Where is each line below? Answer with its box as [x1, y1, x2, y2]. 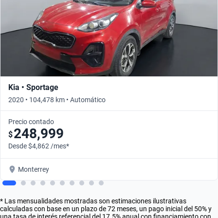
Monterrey [18, 165, 49, 173]
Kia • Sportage [8, 82, 58, 92]
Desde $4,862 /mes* [8, 142, 69, 150]
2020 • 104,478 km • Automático [8, 95, 106, 104]
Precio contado [8, 117, 54, 126]
